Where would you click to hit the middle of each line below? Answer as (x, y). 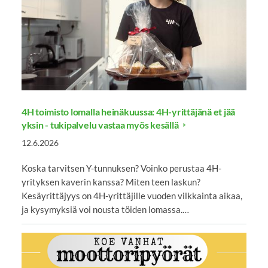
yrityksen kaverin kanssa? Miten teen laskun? (111, 182)
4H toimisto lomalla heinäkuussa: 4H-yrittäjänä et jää (128, 111)
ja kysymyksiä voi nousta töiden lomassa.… (105, 209)
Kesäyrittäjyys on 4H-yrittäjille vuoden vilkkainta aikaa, (132, 195)
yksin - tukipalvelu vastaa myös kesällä (101, 124)
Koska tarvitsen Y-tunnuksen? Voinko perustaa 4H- (121, 168)
